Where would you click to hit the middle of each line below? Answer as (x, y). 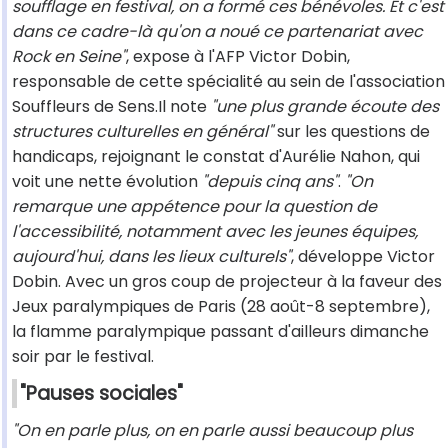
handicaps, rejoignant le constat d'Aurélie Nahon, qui (216, 157)
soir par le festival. (83, 357)
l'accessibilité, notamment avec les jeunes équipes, (215, 232)
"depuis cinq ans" (270, 182)
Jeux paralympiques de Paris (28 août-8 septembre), (221, 307)
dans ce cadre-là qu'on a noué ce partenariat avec (217, 32)
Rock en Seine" (69, 57)
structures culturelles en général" (142, 132)
